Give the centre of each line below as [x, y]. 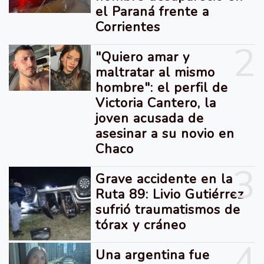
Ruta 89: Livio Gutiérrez [170, 194]
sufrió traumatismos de [168, 210]
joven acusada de [150, 118]
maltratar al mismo [156, 72]
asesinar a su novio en [165, 134]
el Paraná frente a [153, 12]
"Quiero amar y [143, 57]
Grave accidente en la [164, 179]
